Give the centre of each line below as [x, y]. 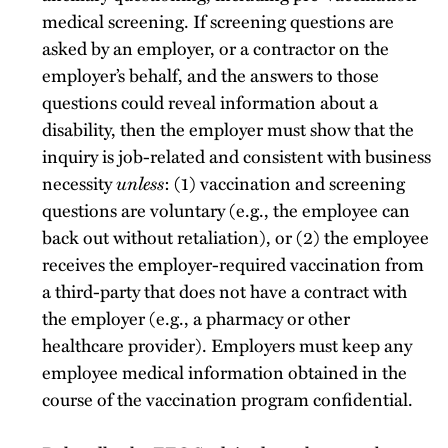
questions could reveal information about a [210, 101]
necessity [79, 182]
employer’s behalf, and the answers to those [210, 74]
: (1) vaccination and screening [284, 182]
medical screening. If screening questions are [218, 20]
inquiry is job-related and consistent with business [236, 155]
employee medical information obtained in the [224, 371]
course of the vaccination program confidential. [227, 398]
